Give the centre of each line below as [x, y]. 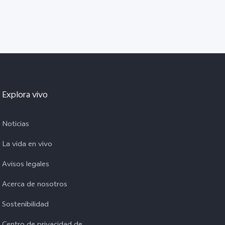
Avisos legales [26, 165]
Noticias [16, 125]
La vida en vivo [27, 145]
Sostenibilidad [25, 205]
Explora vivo [25, 96]
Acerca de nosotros [35, 185]
